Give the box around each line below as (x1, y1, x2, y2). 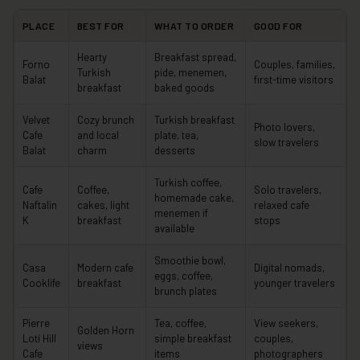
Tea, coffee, (154, 317, 207, 329)
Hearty (77, 51, 107, 63)
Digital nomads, (254, 261, 325, 274)
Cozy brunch (77, 113, 134, 126)
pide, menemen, (154, 66, 227, 79)
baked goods (154, 81, 215, 94)
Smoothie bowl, (154, 254, 226, 267)
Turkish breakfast (154, 113, 235, 126)
